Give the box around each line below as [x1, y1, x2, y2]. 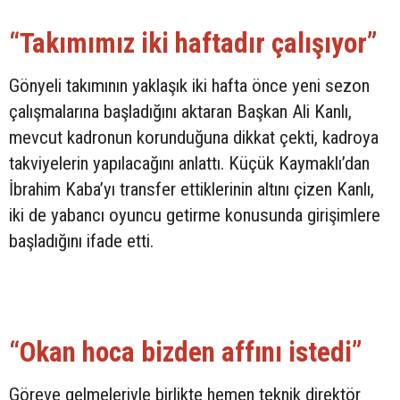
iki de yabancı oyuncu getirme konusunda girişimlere [9, 204, 380, 227]
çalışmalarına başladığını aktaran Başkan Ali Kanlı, [9, 101, 352, 123]
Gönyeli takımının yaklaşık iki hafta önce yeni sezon [9, 75, 370, 97]
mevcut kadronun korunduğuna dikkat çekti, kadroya [9, 127, 379, 149]
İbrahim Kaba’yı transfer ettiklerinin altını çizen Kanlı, [9, 179, 374, 201]
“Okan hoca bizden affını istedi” [9, 336, 362, 370]
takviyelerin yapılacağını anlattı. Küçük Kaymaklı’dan [9, 153, 370, 175]
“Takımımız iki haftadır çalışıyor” [9, 27, 378, 61]
